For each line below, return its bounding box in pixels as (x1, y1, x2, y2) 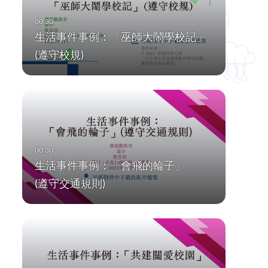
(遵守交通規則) (34, 176, 105, 190)
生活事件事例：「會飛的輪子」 (34, 159, 185, 172)
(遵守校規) (34, 48, 84, 62)
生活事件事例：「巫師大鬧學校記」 (34, 30, 207, 44)
